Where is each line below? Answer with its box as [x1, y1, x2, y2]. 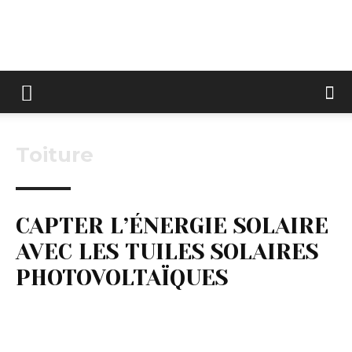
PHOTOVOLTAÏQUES [16, 265, 228, 291]
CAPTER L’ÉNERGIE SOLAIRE [16, 213, 328, 239]
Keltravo [175, 64, 216, 78]
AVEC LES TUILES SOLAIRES [16, 239, 318, 265]
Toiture [16, 142, 93, 167]
